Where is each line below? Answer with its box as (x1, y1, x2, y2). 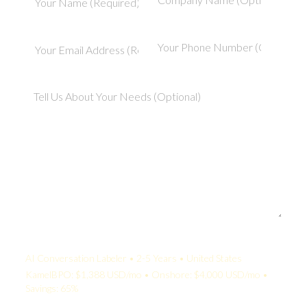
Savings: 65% (25, 282, 78, 294)
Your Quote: (25, 235, 82, 247)
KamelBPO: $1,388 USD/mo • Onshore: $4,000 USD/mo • (25, 268, 268, 280)
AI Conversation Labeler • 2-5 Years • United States (25, 251, 242, 264)
